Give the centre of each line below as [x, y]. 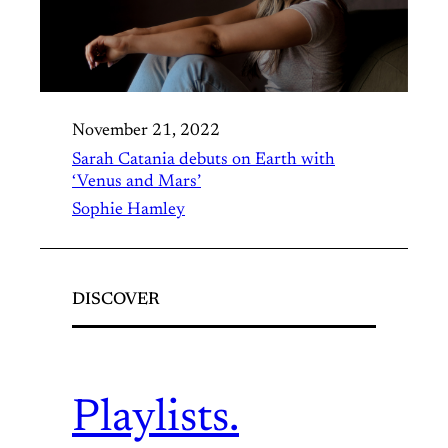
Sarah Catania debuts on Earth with [203, 159]
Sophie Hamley [128, 209]
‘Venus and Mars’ [136, 181]
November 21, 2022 [146, 130]
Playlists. [155, 420]
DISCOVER [115, 299]
